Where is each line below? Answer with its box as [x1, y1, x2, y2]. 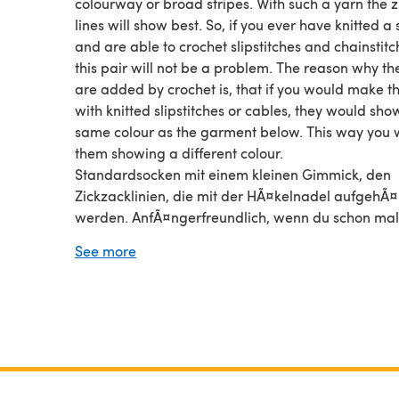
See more [75, 240, 136, 260]
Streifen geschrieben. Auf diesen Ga [75, 292, 306, 312]
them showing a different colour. [75, 142, 283, 162]
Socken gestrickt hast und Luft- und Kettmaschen [75, 228, 390, 248]
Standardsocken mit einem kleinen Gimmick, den [75, 164, 391, 183]
